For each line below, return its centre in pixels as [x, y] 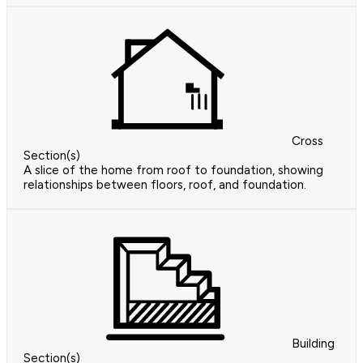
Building [313, 344]
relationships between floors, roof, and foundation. [165, 185]
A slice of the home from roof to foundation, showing [173, 171]
